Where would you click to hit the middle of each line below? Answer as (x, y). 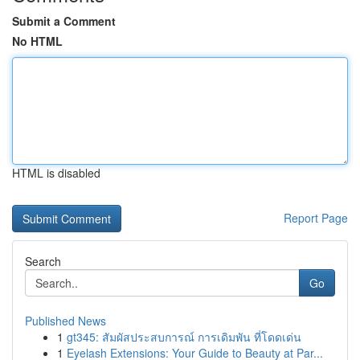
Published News (65, 321)
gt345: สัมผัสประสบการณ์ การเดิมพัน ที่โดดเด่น (184, 337)
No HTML (37, 41)
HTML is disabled (56, 173)
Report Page (316, 218)
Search (43, 261)
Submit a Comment (64, 21)
